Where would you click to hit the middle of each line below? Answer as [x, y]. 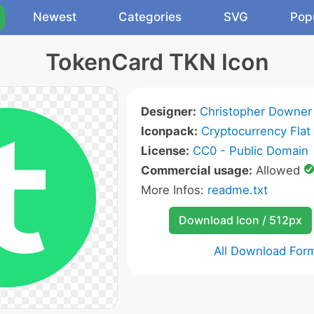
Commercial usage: [196, 170]
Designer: [168, 111]
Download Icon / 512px [240, 220]
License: [165, 151]
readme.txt [237, 190]
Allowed [278, 170]
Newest [55, 17]
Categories [150, 17]
